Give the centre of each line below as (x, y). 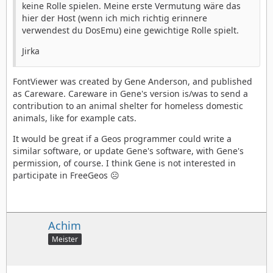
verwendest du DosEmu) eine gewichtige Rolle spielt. (130, 30)
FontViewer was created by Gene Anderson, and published (133, 81)
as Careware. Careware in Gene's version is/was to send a (130, 93)
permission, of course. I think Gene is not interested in (124, 163)
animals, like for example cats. (75, 118)
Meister (65, 239)
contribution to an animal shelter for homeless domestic (128, 105)
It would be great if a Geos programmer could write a (122, 138)
